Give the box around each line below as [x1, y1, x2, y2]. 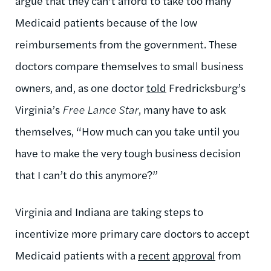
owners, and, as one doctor [15, 79, 146, 95]
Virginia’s [15, 101, 62, 117]
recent [138, 247, 170, 263]
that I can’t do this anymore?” [15, 166, 160, 182]
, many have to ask [139, 101, 226, 117]
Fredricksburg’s [166, 79, 246, 95]
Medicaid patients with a [15, 247, 138, 263]
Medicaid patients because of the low [15, 14, 197, 30]
